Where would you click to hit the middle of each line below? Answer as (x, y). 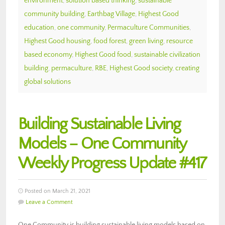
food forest (110, 41)
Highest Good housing (57, 41)
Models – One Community (102, 144)
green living (146, 41)
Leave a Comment (49, 202)
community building (54, 14)
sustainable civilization (167, 54)
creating (187, 68)
